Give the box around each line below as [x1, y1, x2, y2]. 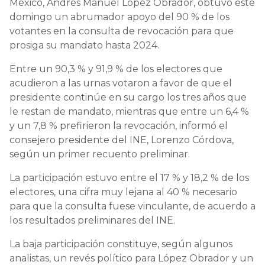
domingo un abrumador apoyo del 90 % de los [9, 11, 230, 22]
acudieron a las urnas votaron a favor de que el [9, 77, 232, 89]
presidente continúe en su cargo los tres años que [9, 91, 247, 103]
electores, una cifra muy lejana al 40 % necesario [9, 186, 237, 198]
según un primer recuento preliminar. [9, 148, 190, 160]
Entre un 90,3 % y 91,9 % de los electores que [9, 63, 222, 75]
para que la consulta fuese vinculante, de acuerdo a [9, 200, 256, 212]
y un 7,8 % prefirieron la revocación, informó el [9, 119, 228, 131]
